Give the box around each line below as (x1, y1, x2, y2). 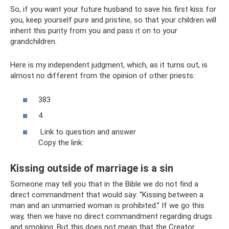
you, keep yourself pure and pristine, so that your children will (10, 15, 216, 25)
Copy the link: (38, 138, 83, 147)
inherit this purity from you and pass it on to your (10, 26, 177, 35)
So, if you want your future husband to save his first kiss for (10, 5, 216, 14)
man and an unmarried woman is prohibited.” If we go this (10, 200, 204, 210)
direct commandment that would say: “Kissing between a (10, 190, 203, 199)
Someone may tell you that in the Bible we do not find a (10, 179, 198, 189)
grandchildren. (10, 37, 57, 46)
